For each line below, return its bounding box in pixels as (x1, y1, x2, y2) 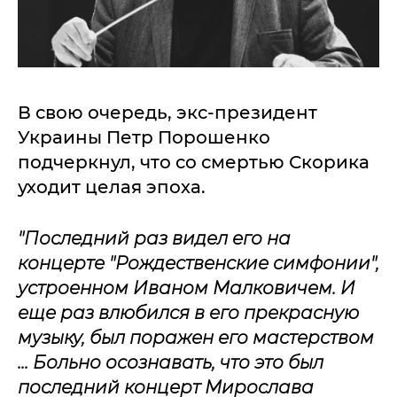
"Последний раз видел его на (18, 228, 291, 249)
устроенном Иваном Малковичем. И (18, 277, 355, 299)
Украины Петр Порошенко (18, 127, 270, 148)
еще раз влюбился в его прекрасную (18, 302, 359, 323)
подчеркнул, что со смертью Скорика (18, 152, 370, 173)
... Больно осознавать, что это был (18, 352, 323, 373)
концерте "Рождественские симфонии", (18, 253, 379, 274)
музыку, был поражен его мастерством (18, 327, 374, 348)
